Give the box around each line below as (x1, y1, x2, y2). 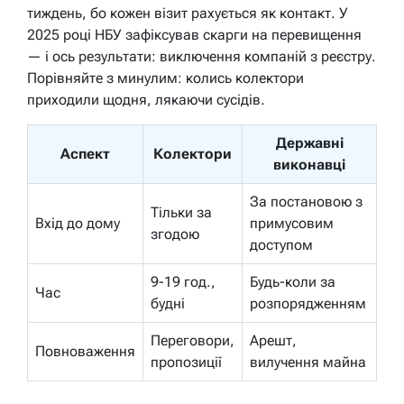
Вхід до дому (35, 214, 120, 232)
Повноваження (35, 342, 135, 360)
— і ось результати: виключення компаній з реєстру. (27, 47, 376, 65)
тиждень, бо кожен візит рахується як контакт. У (27, 4, 348, 22)
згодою (151, 225, 199, 243)
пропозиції (151, 353, 222, 371)
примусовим (250, 214, 334, 232)
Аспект (60, 144, 110, 162)
